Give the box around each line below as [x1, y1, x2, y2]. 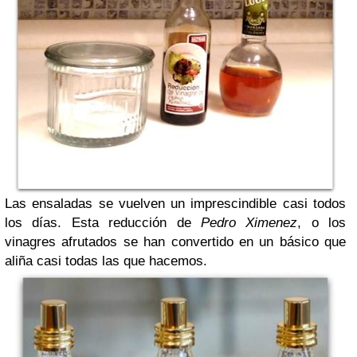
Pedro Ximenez [200, 214, 298, 230]
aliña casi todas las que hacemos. [5, 253, 207, 269]
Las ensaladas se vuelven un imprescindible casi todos [5, 195, 346, 211]
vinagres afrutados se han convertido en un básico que [5, 233, 346, 249]
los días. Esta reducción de [5, 214, 201, 230]
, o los [297, 214, 346, 230]
